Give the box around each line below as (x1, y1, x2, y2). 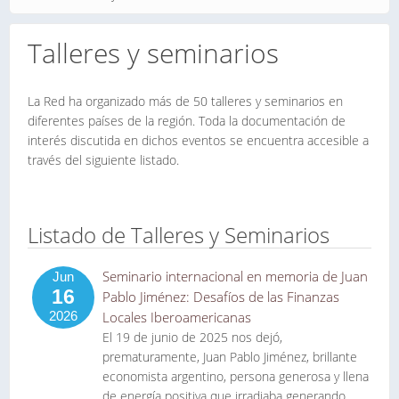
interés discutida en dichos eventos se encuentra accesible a (28, 132, 369, 149)
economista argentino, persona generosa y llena (102, 368, 369, 385)
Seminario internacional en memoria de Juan (102, 267, 368, 285)
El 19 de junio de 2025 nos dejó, (102, 329, 282, 346)
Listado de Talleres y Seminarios (28, 220, 330, 249)
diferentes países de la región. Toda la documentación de (28, 112, 346, 129)
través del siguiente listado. (28, 151, 179, 168)
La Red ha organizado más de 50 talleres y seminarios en (28, 93, 343, 110)
